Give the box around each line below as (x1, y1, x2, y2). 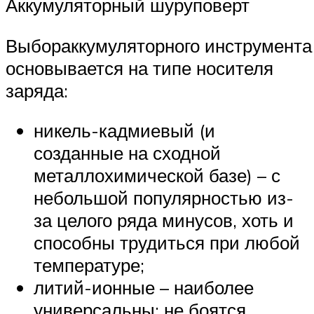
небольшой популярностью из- (34, 186, 294, 210)
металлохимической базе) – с (34, 164, 280, 187)
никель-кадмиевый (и (34, 119, 215, 142)
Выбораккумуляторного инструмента (6, 34, 312, 57)
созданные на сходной (34, 142, 221, 165)
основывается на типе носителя (6, 56, 273, 79)
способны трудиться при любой (34, 231, 300, 254)
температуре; (34, 254, 149, 277)
